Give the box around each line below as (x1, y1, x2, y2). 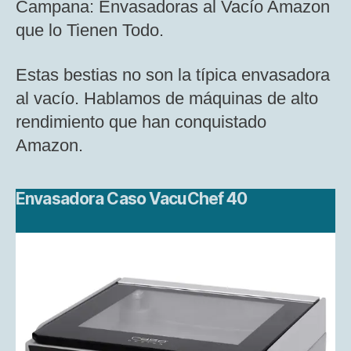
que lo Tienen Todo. (16, 20, 164, 40)
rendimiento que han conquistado (16, 112, 266, 132)
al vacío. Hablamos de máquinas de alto (16, 89, 318, 109)
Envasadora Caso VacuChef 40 (16, 189, 248, 209)
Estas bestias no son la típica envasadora (16, 65, 330, 85)
